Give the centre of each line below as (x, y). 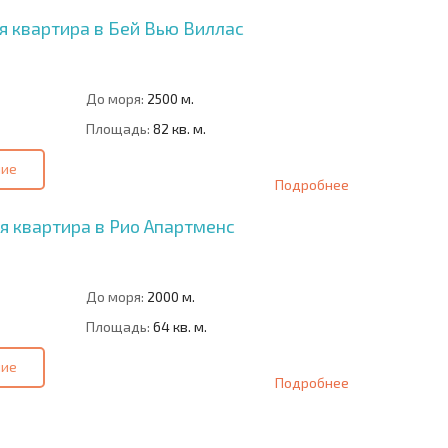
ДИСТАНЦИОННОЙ (145, 434)
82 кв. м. (177, 129)
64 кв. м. (178, 326)
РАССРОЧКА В (272, 434)
